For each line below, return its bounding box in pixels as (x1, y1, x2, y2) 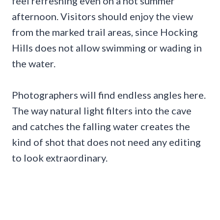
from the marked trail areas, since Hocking (12, 26, 198, 38)
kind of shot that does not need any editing (12, 136, 201, 148)
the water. (12, 57, 55, 70)
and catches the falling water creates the (12, 120, 190, 133)
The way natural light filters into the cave (12, 105, 192, 117)
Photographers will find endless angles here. (12, 89, 206, 101)
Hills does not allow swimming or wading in (12, 42, 202, 54)
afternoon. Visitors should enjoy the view (12, 10, 193, 23)
